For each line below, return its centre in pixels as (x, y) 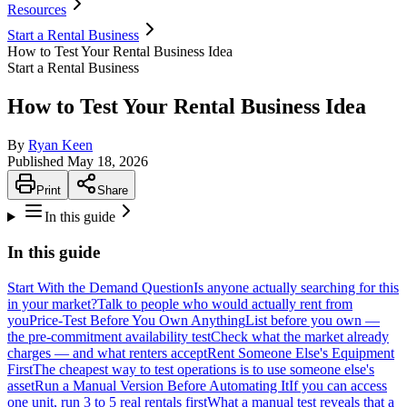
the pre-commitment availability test (109, 336)
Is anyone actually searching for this (296, 287)
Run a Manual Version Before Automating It (162, 385)
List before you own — (313, 320)
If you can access (338, 385)
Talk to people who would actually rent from (225, 303)
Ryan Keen (60, 145)
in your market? (52, 303)
